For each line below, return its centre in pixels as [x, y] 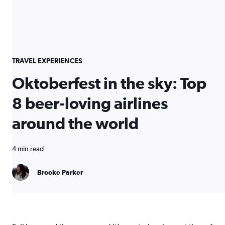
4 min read [28, 149]
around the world [75, 123]
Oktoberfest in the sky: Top [109, 83]
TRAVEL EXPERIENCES [47, 61]
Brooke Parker [60, 172]
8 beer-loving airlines [90, 103]
